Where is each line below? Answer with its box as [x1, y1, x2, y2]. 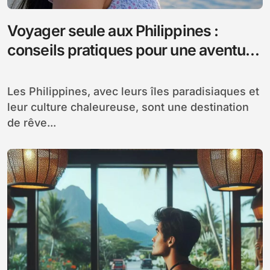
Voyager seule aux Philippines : [7, 21, 219, 40]
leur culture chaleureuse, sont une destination [7, 100, 249, 113]
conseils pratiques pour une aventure [7, 40, 259, 59]
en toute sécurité [7, 60, 122, 78]
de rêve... [7, 116, 56, 129]
